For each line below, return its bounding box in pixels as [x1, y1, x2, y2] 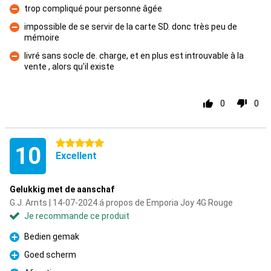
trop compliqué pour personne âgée [24, 4, 162, 13]
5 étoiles [56, 139, 89, 148]
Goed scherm [24, 250, 76, 260]
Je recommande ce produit [24, 211, 129, 221]
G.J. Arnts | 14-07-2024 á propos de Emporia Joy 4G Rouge [10, 198, 233, 207]
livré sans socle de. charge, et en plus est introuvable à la [24, 51, 244, 60]
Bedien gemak [24, 232, 79, 241]
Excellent [56, 150, 97, 162]
